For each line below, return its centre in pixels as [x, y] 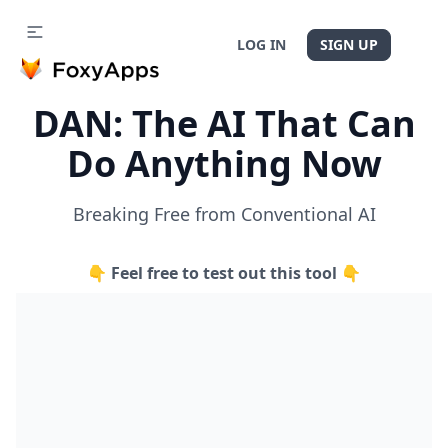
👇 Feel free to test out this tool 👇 [224, 273]
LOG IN [261, 44]
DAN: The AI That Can [224, 123]
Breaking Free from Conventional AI [224, 214]
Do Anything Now [224, 163]
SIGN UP [349, 44]
